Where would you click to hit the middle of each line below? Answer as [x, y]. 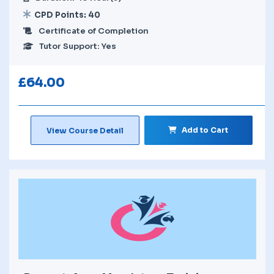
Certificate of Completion [94, 31]
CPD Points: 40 [67, 15]
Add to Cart [205, 130]
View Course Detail [85, 130]
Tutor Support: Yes [78, 46]
